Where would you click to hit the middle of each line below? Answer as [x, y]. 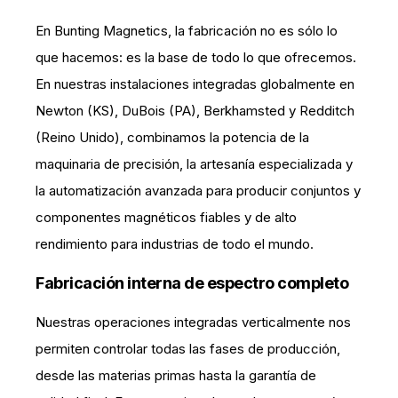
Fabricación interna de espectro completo [192, 283]
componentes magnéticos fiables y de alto [166, 217]
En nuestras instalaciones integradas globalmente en [195, 84]
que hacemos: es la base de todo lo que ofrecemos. [196, 57]
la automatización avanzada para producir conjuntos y [198, 191]
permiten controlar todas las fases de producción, [188, 349]
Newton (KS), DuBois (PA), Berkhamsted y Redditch [195, 111]
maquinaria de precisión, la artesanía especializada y [194, 164]
